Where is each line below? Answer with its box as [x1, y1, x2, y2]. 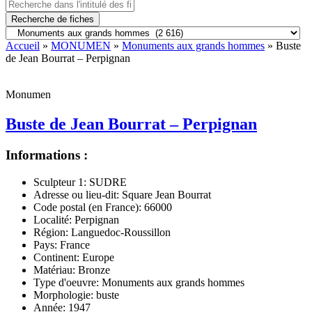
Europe [79, 251, 114, 263]
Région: [33, 226, 68, 238]
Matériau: [33, 263, 75, 276]
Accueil [6, 40, 40, 52]
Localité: [33, 213, 72, 226]
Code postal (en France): [33, 201, 141, 213]
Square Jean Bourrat [119, 188, 211, 201]
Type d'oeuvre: [33, 276, 99, 288]
